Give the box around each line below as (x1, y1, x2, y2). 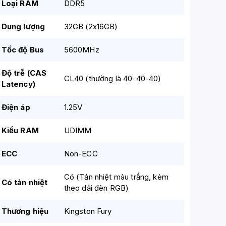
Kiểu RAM (1, 126, 39, 135)
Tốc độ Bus (1, 45, 44, 54)
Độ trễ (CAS (1, 68, 47, 78)
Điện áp (1, 102, 30, 112)
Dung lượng (1, 22, 45, 31)
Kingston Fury (64, 206, 112, 216)
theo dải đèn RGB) (64, 183, 129, 193)
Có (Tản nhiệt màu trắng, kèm (64, 172, 168, 182)
